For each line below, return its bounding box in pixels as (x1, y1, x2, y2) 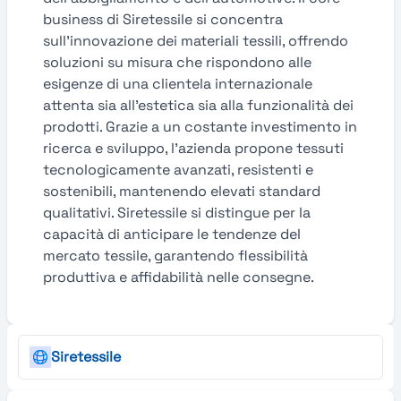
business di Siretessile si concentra (43, 10, 283, 29)
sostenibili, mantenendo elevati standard (43, 182, 320, 200)
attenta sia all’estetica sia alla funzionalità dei (43, 96, 354, 115)
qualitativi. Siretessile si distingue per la (43, 203, 311, 222)
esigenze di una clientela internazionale (43, 74, 312, 93)
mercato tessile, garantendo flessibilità (43, 246, 308, 265)
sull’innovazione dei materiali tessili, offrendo (43, 31, 348, 50)
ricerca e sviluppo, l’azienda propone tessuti (43, 139, 344, 158)
